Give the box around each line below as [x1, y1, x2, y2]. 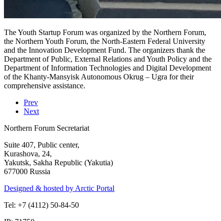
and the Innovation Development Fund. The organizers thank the [4, 45, 205, 54]
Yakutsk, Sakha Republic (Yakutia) [4, 158, 113, 167]
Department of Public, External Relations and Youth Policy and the [4, 54, 212, 63]
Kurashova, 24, [4, 149, 52, 158]
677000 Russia [4, 167, 50, 176]
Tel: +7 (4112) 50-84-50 [4, 200, 79, 209]
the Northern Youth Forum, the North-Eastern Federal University [4, 37, 205, 45]
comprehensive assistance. [4, 81, 85, 90]
